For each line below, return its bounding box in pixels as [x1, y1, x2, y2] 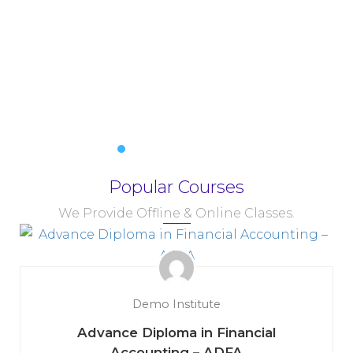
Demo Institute [132, 297, 221, 312]
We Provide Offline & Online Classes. [58, 206, 295, 221]
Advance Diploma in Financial [77, 325, 276, 341]
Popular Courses [109, 176, 244, 199]
